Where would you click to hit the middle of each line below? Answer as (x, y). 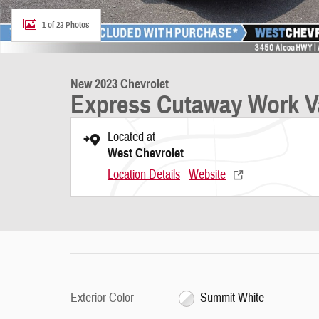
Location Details (144, 175)
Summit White (232, 298)
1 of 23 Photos (66, 25)
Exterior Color (102, 298)
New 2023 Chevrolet (120, 84)
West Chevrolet (146, 153)
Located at (131, 137)
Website (207, 175)
